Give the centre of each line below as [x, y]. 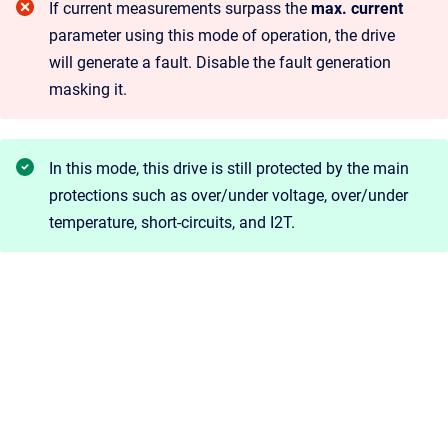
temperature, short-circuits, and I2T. [172, 222]
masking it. [88, 89]
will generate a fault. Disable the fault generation [220, 62]
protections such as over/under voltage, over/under [228, 195]
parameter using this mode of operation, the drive [222, 35]
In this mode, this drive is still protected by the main [229, 168]
